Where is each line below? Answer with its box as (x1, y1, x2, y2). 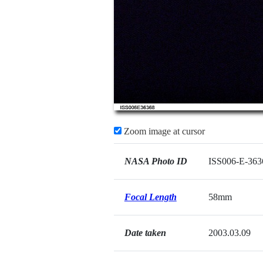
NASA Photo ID (124, 156, 187, 166)
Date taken (124, 228, 166, 238)
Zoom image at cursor (121, 126, 205, 136)
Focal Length (124, 192, 177, 202)
